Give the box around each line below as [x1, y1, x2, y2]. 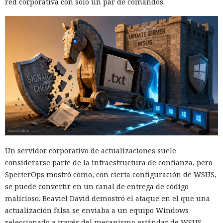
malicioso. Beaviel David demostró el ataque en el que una [5, 194, 210, 204]
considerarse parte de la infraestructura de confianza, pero [5, 158, 213, 168]
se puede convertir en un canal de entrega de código [5, 182, 189, 192]
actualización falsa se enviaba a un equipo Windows [5, 206, 189, 216]
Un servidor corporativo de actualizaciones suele [5, 146, 176, 156]
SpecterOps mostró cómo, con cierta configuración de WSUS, [5, 170, 217, 180]
